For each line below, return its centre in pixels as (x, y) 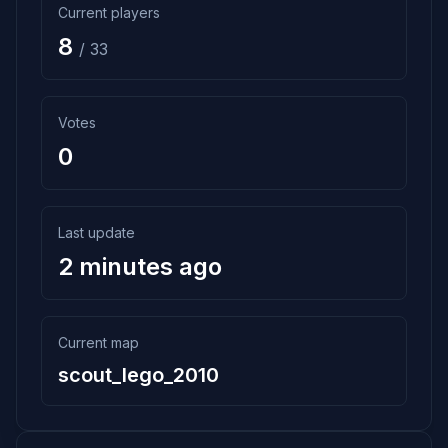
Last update (96, 232)
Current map (98, 342)
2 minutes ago (140, 266)
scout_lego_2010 (138, 375)
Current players (109, 12)
